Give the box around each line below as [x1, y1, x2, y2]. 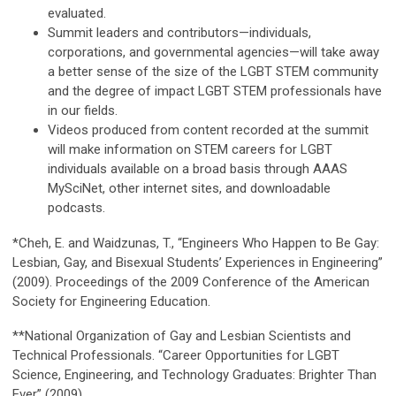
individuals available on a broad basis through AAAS [48, 161, 347, 178]
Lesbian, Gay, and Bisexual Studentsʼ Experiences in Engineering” [12, 255, 383, 271]
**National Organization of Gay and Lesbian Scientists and [12, 328, 351, 345]
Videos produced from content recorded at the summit [48, 122, 369, 139]
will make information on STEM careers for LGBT [48, 141, 332, 158]
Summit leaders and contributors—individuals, [48, 25, 311, 42]
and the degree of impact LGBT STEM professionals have [48, 83, 382, 100]
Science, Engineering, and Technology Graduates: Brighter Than [12, 367, 377, 384]
